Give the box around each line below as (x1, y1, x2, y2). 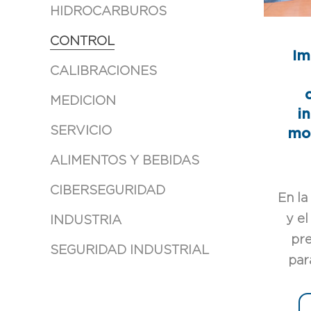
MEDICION (50, 94, 116, 108)
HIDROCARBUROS (50, 5, 167, 18)
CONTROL (50, 35, 115, 48)
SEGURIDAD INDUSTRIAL (50, 244, 209, 257)
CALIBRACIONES (50, 65, 157, 78)
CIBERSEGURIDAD (50, 184, 165, 197)
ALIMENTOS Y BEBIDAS (50, 154, 199, 167)
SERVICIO (50, 124, 112, 137)
